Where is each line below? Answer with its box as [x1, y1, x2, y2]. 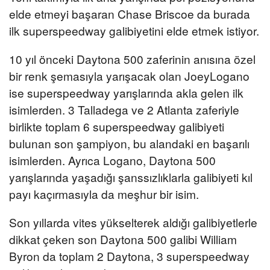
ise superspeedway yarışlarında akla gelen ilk [9, 84, 243, 101]
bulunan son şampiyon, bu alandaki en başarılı [9, 135, 250, 152]
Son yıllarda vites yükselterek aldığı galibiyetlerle [9, 214, 257, 231]
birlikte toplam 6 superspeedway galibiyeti [9, 118, 224, 135]
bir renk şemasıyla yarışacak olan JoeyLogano [9, 67, 250, 84]
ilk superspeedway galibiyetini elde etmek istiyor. [9, 22, 259, 39]
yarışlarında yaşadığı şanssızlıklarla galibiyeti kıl [9, 169, 253, 186]
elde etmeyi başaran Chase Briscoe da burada [9, 5, 250, 22]
